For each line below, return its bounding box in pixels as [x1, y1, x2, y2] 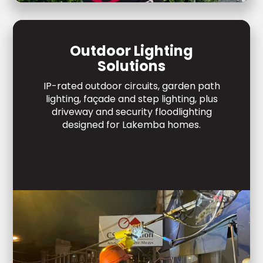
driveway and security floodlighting [51, 105, 212, 119]
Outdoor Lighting [70, 41, 193, 61]
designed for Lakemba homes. [62, 118, 201, 132]
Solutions [97, 56, 166, 76]
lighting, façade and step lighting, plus [45, 92, 218, 106]
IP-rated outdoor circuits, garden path [43, 79, 220, 93]
